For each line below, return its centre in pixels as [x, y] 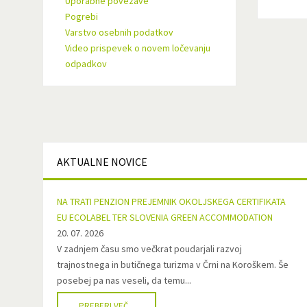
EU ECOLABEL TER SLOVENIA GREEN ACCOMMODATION [165, 217]
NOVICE [128, 162]
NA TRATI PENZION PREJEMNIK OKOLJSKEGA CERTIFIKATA [171, 201]
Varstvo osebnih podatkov [119, 33]
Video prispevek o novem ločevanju [138, 48]
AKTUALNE [83, 162]
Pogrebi [82, 17]
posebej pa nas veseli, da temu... [124, 280]
